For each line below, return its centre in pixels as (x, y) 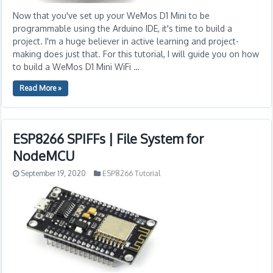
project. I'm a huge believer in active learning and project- (126, 41)
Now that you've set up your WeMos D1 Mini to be (112, 16)
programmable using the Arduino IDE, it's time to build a (123, 28)
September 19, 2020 (54, 173)
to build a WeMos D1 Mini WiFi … (76, 67)
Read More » (41, 88)
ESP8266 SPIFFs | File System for (109, 139)
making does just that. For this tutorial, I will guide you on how (136, 54)
